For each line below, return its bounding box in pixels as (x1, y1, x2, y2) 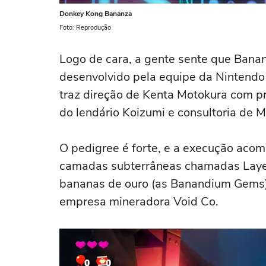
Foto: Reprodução (59, 23, 111, 32)
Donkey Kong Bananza (59, 9, 132, 18)
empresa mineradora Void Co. (59, 194, 218, 210)
